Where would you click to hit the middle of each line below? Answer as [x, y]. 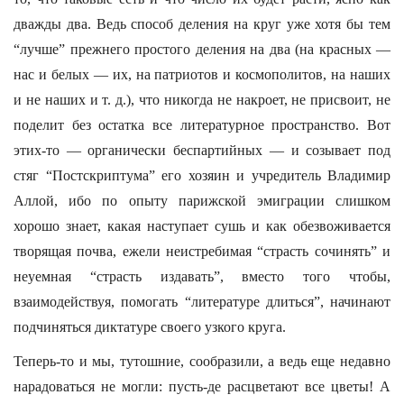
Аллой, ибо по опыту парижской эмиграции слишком [202, 201]
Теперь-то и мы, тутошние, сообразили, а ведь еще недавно [202, 361]
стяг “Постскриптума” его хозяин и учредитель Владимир [202, 175]
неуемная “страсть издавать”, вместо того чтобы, [202, 276]
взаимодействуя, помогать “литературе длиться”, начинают [202, 302]
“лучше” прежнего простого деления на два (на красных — [202, 49]
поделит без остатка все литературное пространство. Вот [202, 125]
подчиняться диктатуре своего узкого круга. [150, 327]
